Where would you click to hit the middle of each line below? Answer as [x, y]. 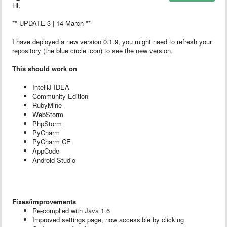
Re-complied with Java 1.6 [72, 210]
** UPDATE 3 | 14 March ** [51, 23]
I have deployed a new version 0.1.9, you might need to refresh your [112, 41]
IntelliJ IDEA [51, 87]
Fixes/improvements [44, 201]
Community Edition [60, 96]
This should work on [46, 68]
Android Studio [54, 160]
